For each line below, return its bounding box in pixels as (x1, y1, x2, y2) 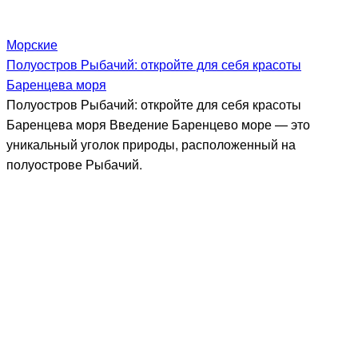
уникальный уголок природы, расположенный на (6, 134, 296, 153)
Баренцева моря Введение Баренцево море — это (6, 114, 310, 133)
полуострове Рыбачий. (6, 154, 142, 173)
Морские (6, 34, 58, 54)
